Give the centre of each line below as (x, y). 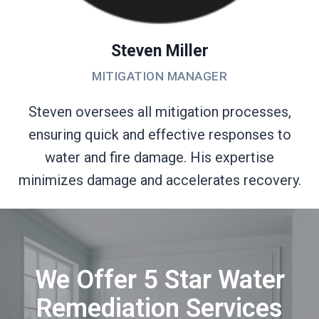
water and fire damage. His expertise (159, 157)
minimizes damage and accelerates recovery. (159, 180)
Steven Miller (159, 51)
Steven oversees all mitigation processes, (159, 111)
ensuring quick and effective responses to (159, 134)
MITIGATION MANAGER (159, 76)
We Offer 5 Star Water (159, 279)
